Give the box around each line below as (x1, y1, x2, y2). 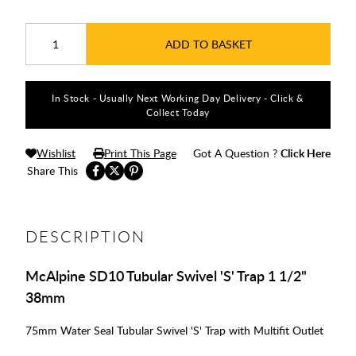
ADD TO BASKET (164, 37, 252, 52)
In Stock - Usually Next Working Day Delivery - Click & (52, 91, 304, 105)
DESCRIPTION (25, 226, 145, 248)
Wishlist (37, 145, 75, 161)
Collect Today (146, 106, 210, 119)
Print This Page (103, 145, 176, 161)
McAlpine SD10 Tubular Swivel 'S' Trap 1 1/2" (25, 265, 307, 286)
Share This (27, 163, 78, 179)
